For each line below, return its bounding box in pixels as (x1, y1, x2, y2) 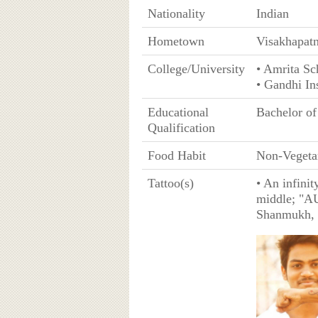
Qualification (147, 120, 215, 135)
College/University (147, 61, 245, 76)
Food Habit (147, 148, 206, 163)
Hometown (147, 33, 204, 48)
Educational (147, 104, 209, 119)
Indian (256, 6, 289, 21)
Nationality (147, 6, 205, 21)
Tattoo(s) (147, 175, 194, 190)
